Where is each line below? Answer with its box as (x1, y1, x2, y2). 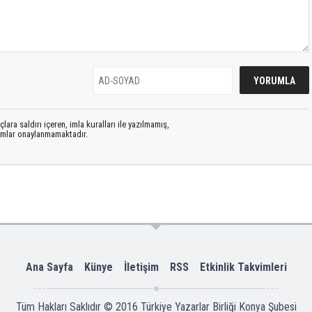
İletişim (123, 260, 159, 274)
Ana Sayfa (25, 260, 73, 274)
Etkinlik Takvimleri (199, 260, 287, 274)
